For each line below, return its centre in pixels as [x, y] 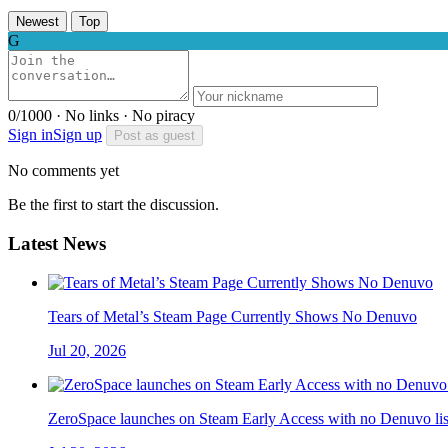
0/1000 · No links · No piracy [101, 116]
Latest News [57, 243]
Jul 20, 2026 [87, 350]
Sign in [30, 135]
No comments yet [63, 171]
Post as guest [154, 136]
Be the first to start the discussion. [113, 205]
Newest [37, 22]
